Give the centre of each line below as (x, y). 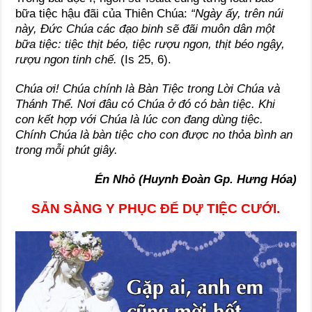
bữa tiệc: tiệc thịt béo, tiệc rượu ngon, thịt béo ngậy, (150, 45)
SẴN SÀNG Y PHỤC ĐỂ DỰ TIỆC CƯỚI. (156, 209)
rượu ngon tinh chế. (68, 60)
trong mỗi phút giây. (67, 150)
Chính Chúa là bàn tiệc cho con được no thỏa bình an (154, 135)
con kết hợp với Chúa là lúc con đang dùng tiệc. (140, 120)
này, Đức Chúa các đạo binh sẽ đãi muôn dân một (146, 29)
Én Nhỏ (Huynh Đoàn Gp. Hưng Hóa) (195, 180)
